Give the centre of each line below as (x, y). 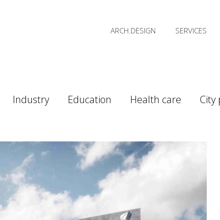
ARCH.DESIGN (133, 30)
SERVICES (191, 30)
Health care (156, 99)
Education (90, 99)
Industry (31, 99)
